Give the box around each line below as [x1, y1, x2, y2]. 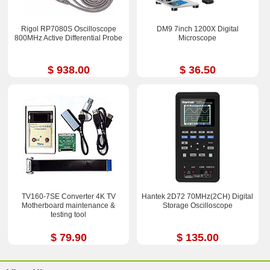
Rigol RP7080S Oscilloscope [20, 24, 116, 33]
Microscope [178, 33, 217, 42]
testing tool [51, 210, 87, 219]
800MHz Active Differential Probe [14, 33, 123, 42]
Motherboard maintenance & [22, 201, 116, 210]
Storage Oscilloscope [162, 201, 233, 210]
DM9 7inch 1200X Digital [156, 24, 239, 33]
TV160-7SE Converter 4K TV [21, 192, 116, 201]
